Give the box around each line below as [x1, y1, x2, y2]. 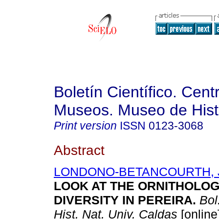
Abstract [54, 142, 105, 158]
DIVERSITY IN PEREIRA [54, 193, 193, 207]
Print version [54, 119, 117, 132]
